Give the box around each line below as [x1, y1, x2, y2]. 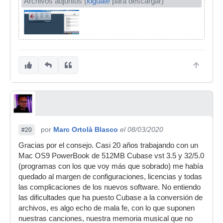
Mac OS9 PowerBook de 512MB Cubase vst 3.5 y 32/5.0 [18, 152, 204, 160]
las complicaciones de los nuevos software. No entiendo [18, 183, 201, 192]
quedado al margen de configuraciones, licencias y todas [18, 173, 202, 181]
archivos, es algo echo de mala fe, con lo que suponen [18, 204, 195, 213]
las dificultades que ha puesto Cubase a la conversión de [18, 194, 203, 202]
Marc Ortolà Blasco [53, 125, 118, 134]
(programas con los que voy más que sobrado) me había [18, 162, 203, 171]
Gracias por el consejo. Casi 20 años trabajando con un [18, 141, 198, 150]
